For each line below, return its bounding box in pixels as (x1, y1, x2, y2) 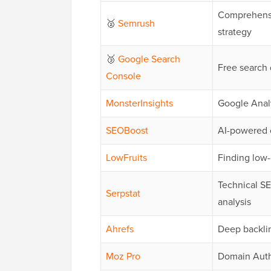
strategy (218, 25, 252, 39)
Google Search (118, 52, 180, 67)
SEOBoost (106, 123, 148, 138)
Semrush (118, 16, 155, 31)
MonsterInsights (106, 96, 173, 111)
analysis (218, 195, 251, 209)
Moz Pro (106, 249, 140, 264)
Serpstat (106, 186, 140, 201)
